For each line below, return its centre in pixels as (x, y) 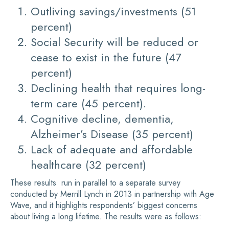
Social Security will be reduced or (114, 42)
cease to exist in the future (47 (106, 57)
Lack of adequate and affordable (112, 149)
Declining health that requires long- (118, 88)
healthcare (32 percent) (88, 165)
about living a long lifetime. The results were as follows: (106, 216)
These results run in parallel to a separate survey (95, 183)
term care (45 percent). (88, 103)
